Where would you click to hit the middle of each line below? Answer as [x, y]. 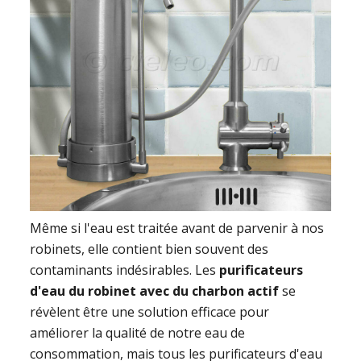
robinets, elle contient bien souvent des [149, 249]
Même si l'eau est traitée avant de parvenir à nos [177, 228]
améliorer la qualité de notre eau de [138, 333]
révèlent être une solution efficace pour [150, 312]
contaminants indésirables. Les [125, 270]
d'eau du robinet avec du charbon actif [155, 291]
